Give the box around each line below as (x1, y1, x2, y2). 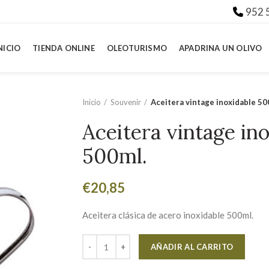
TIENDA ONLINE (32, 43, 95, 53)
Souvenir (110, 97, 142, 107)
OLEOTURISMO (106, 43, 167, 53)
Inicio (82, 97, 101, 107)
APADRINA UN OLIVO (178, 43, 262, 53)
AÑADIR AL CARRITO (151, 242, 234, 252)
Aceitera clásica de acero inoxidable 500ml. (82, 210, 254, 220)
